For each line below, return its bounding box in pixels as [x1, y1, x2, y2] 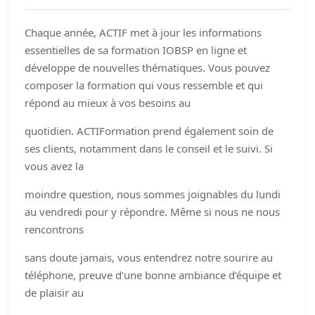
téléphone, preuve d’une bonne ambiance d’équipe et [25, 267, 281, 282]
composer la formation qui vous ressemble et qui [25, 77, 263, 92]
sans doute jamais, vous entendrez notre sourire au [25, 250, 273, 264]
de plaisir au [25, 285, 84, 300]
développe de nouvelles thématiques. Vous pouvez [25, 60, 270, 75]
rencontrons [25, 221, 84, 236]
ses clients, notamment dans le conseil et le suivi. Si [25, 141, 273, 155]
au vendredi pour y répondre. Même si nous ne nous [25, 204, 280, 219]
